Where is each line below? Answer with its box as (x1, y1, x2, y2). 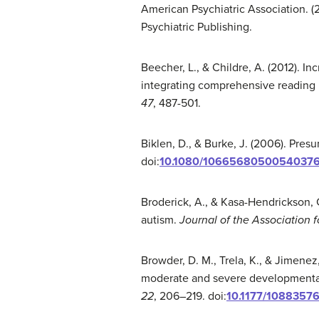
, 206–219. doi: (154, 289, 226, 303)
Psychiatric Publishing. (141, 20, 252, 34)
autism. (141, 213, 179, 227)
